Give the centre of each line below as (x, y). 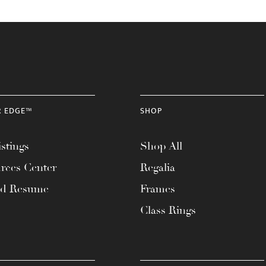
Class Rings (168, 210)
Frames (158, 189)
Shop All (161, 146)
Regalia (158, 167)
